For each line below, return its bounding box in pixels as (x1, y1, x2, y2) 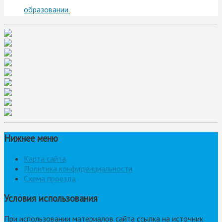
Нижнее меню (4, 132, 58, 144)
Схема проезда (24, 173, 76, 183)
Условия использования (4, 192, 98, 205)
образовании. (24, 4, 70, 15)
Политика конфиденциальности (24, 163, 132, 173)
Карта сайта (24, 153, 66, 164)
